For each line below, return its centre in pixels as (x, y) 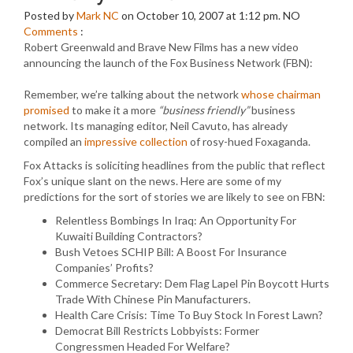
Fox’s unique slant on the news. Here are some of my (152, 181)
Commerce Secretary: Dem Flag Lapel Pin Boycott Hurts (192, 283)
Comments (51, 31)
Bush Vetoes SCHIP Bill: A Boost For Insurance (171, 252)
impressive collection (136, 141)
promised (46, 110)
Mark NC (98, 15)
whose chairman (281, 94)
